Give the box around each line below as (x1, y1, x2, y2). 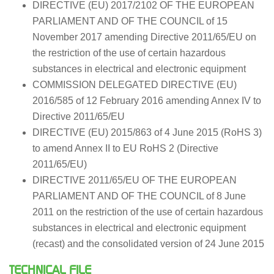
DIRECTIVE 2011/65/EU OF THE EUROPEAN (32, 174, 237, 185)
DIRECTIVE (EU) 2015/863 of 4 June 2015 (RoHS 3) (32, 127, 262, 138)
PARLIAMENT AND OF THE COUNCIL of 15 (32, 15, 228, 26)
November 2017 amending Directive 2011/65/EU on (32, 31, 256, 42)
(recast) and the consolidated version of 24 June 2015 (32, 238, 264, 249)
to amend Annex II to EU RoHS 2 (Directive (32, 143, 218, 154)
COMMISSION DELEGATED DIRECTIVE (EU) (32, 79, 237, 90)
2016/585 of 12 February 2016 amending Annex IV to (32, 95, 261, 106)
